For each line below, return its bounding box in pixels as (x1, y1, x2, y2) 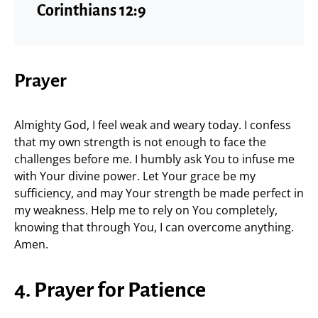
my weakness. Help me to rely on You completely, (14, 202, 278, 218)
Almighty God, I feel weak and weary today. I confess (14, 117, 291, 133)
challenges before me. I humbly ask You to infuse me (14, 151, 295, 167)
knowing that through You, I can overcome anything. (14, 219, 294, 235)
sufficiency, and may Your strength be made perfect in (14, 185, 304, 201)
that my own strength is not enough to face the (14, 134, 266, 150)
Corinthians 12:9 (37, 2, 146, 19)
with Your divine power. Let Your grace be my (14, 168, 256, 184)
